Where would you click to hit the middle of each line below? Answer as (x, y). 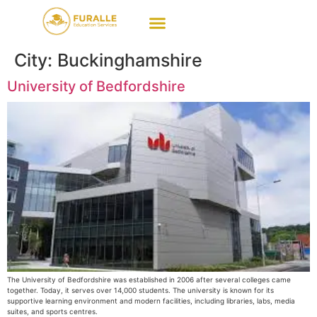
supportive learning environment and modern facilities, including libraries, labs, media (151, 300)
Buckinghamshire (130, 60)
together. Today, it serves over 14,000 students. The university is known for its (140, 290)
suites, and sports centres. (52, 311)
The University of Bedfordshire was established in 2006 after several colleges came (149, 279)
